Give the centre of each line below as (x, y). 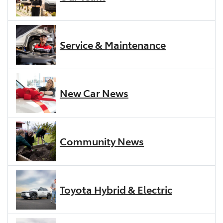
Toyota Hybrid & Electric (116, 189)
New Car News (94, 93)
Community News (102, 141)
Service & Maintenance (112, 45)
